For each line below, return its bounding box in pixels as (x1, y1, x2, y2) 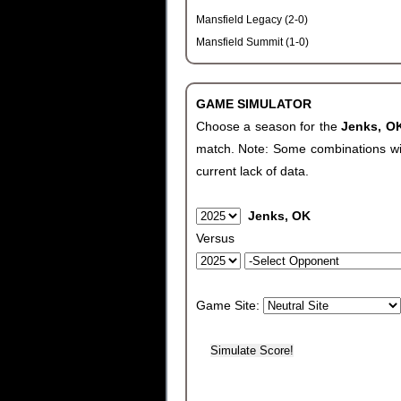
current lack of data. (195, 164, 309, 178)
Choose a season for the (195, 119, 342, 133)
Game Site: (195, 298, 263, 312)
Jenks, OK (247, 209, 311, 223)
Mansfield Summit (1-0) (195, 36, 309, 48)
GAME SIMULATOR (195, 97, 311, 111)
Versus (195, 231, 235, 245)
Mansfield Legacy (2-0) (195, 13, 308, 26)
